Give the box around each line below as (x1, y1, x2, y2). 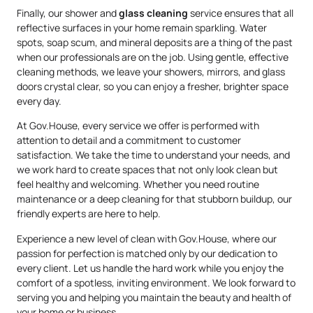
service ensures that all (188, 6, 293, 20)
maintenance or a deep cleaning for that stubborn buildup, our (17, 192, 292, 206)
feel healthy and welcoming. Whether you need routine (17, 177, 259, 191)
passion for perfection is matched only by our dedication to (17, 246, 277, 260)
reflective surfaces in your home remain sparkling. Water (17, 20, 267, 34)
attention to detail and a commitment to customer (17, 133, 241, 147)
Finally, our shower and (17, 6, 119, 20)
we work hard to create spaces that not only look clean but (17, 163, 278, 177)
